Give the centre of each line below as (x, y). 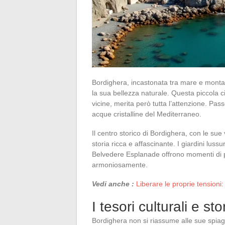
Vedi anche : (113, 184)
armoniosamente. (120, 164)
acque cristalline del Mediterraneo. (147, 114)
